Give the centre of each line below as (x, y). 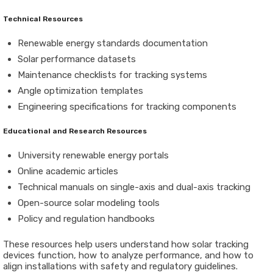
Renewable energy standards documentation (113, 43)
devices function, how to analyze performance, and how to (128, 255)
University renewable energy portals (93, 155)
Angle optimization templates (80, 91)
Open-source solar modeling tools (89, 203)
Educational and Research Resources (75, 131)
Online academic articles (68, 171)
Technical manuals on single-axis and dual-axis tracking (134, 187)
